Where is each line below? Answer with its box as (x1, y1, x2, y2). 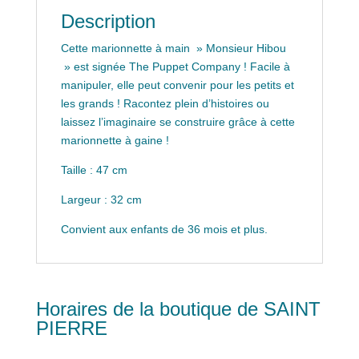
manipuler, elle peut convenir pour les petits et (60, 78, 294, 91)
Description (60, 10, 155, 32)
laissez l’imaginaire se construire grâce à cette (60, 115, 295, 128)
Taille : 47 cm (60, 163, 127, 176)
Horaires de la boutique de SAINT (35, 297, 321, 320)
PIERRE (35, 317, 107, 339)
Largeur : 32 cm (60, 192, 142, 206)
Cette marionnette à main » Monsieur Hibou (60, 41, 286, 54)
